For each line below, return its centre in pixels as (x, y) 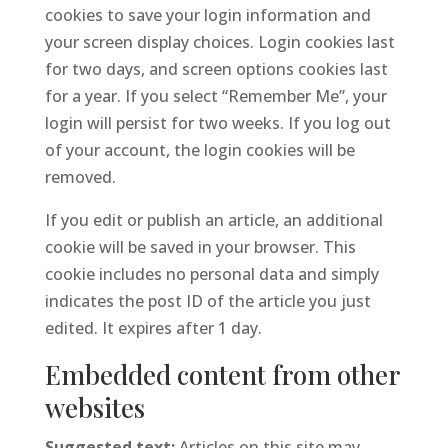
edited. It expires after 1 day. (153, 328)
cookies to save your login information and (207, 15)
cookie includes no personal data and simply (211, 274)
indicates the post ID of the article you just (207, 301)
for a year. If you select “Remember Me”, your (215, 96)
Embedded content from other (221, 374)
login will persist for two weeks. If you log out (217, 123)
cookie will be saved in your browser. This (200, 247)
